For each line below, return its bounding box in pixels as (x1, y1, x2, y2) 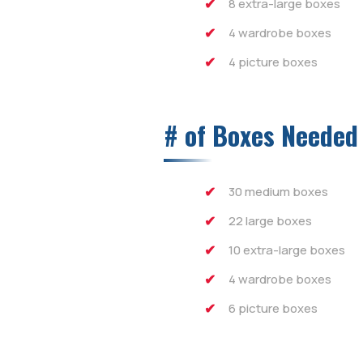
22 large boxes (228, 212, 312, 230)
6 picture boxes (228, 300, 318, 318)
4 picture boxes (228, 53, 318, 71)
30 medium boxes (228, 183, 328, 201)
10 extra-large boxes (228, 241, 345, 259)
